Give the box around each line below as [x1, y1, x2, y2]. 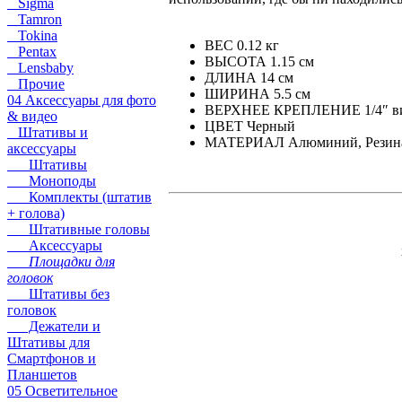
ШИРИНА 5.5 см [205, 85, 310, 101]
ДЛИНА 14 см [205, 69, 293, 85]
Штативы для [7, 335, 90, 350]
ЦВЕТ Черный [205, 118, 295, 134]
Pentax [7, 44, 57, 59]
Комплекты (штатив [7, 189, 152, 205]
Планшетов [7, 367, 77, 382]
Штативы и [7, 125, 88, 140]
